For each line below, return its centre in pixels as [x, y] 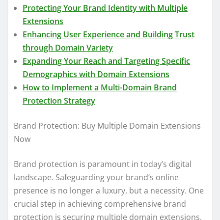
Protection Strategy [59, 100]
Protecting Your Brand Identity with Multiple [105, 8]
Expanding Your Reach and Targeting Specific [106, 61]
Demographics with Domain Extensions [96, 74]
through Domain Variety [68, 47]
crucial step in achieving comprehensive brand [100, 204]
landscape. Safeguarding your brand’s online [96, 177]
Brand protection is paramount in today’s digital [103, 164]
